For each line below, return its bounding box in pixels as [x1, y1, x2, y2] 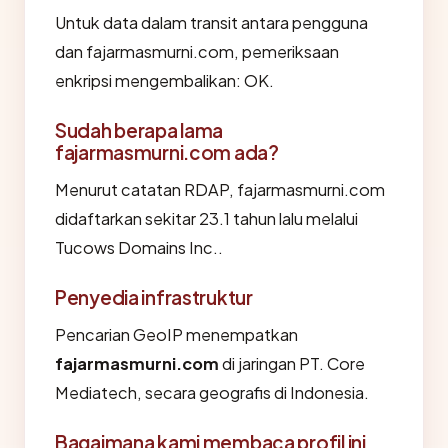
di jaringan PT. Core [219, 353, 365, 374]
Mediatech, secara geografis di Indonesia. [55, 382, 369, 403]
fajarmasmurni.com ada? [55, 140, 279, 164]
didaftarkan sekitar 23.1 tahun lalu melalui [55, 208, 358, 229]
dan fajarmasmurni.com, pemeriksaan [55, 41, 339, 62]
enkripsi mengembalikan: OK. [55, 70, 274, 91]
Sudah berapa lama [55, 118, 224, 142]
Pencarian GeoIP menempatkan [55, 324, 298, 345]
